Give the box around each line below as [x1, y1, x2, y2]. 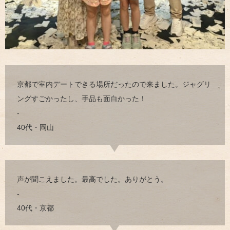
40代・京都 [17, 203, 54, 212]
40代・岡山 [17, 123, 54, 131]
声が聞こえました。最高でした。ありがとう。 [17, 175, 168, 183]
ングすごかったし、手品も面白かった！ [17, 94, 146, 103]
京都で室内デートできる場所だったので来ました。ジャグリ [17, 80, 211, 88]
